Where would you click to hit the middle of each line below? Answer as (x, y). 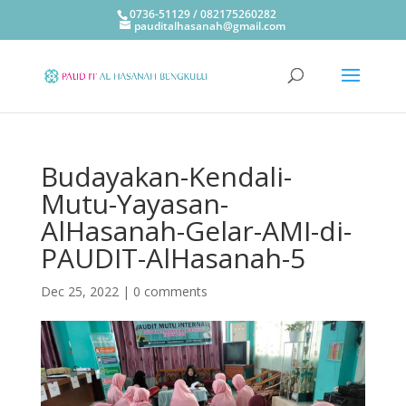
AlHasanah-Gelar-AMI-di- (196, 231)
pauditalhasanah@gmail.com (210, 26)
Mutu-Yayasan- (134, 203)
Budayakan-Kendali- (166, 176)
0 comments (170, 291)
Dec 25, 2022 (79, 291)
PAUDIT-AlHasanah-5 (173, 258)
